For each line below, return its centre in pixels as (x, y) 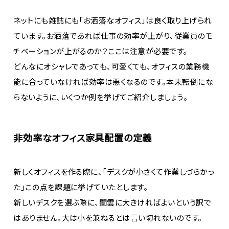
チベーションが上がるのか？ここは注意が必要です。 (100, 51)
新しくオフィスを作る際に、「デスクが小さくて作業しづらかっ (114, 172)
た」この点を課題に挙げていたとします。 (81, 187)
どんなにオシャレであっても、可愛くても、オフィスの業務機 (111, 66)
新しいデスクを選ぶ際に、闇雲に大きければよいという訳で (112, 202)
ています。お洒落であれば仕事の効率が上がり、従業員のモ (113, 35)
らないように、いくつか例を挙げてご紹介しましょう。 (101, 97)
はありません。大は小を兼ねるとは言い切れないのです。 (108, 218)
